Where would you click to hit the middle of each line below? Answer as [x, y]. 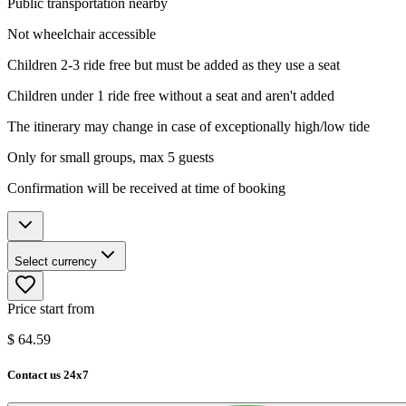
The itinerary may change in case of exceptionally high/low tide [188, 126]
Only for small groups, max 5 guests [111, 157]
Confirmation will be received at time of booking [146, 188]
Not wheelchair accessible [82, 34]
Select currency [56, 261]
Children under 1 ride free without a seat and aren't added [171, 95]
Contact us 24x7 [48, 374]
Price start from [51, 308]
